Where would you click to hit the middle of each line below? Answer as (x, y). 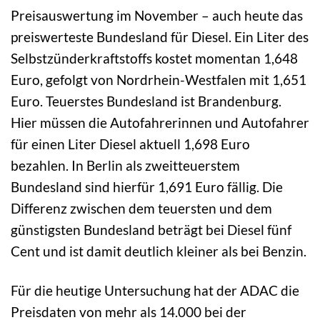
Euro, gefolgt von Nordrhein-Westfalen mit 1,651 (159, 79)
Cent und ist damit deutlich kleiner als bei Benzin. (159, 251)
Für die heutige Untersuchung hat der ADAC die (155, 290)
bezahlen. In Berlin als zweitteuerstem (125, 165)
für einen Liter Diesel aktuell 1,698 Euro (130, 144)
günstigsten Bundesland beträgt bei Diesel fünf (151, 229)
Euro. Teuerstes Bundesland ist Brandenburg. (146, 101)
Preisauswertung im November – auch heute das (157, 15)
